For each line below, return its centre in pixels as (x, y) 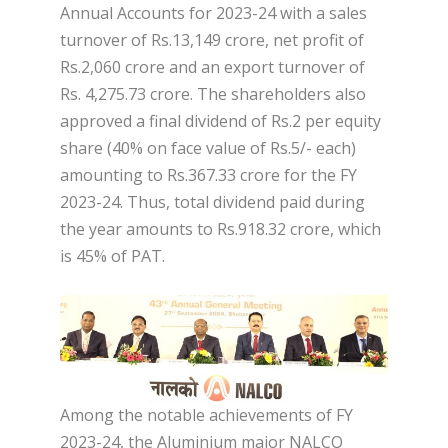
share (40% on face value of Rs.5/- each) (208, 147)
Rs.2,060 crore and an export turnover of (212, 66)
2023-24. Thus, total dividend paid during (212, 201)
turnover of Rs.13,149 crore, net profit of (212, 39)
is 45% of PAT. (112, 255)
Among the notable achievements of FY (206, 415)
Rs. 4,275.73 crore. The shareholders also (213, 93)
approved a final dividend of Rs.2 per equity (220, 120)
